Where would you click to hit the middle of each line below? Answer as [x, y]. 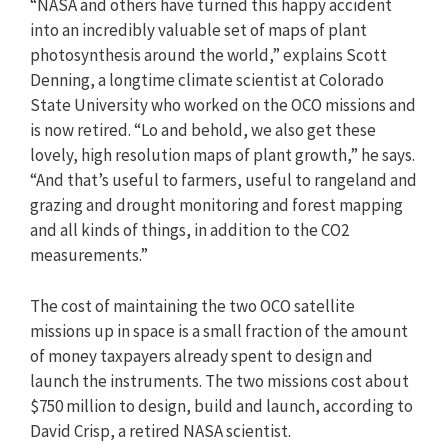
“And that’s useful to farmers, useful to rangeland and [223, 180]
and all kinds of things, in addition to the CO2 [189, 230]
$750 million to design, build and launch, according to [221, 405]
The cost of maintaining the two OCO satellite [192, 305]
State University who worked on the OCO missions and [223, 105]
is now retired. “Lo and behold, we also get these [203, 130]
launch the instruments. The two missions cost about [219, 380]
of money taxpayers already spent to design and [201, 355]
